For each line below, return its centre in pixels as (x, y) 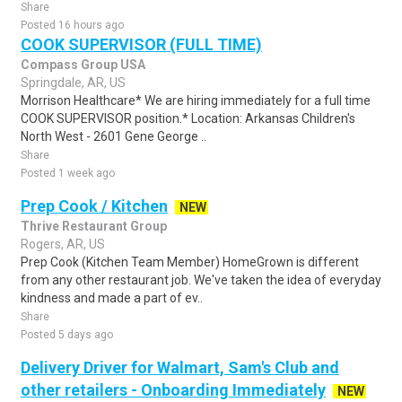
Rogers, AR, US (63, 244)
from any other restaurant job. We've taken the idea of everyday (201, 280)
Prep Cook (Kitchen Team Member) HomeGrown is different (190, 262)
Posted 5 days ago (67, 335)
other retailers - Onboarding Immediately (173, 390)
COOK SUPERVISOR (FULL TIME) (141, 44)
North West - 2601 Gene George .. (114, 136)
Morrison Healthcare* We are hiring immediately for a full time (196, 100)
